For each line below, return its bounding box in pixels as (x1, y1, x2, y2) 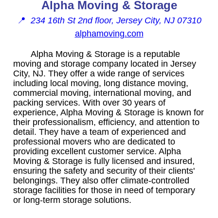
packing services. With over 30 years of (13, 97, 165, 108)
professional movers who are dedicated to (13, 136, 175, 146)
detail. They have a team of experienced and (13, 127, 186, 137)
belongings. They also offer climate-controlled (13, 175, 189, 185)
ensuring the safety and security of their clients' (13, 165, 195, 176)
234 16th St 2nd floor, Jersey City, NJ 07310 (30, 15, 201, 25)
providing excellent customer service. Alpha (13, 146, 181, 156)
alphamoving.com (74, 28, 144, 38)
